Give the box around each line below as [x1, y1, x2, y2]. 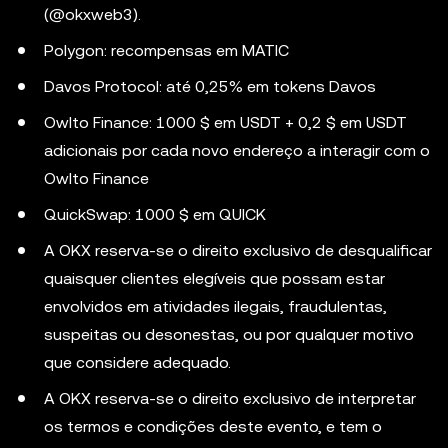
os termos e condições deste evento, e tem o [44, 417, 382, 436]
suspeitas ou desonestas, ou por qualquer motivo [44, 325, 414, 344]
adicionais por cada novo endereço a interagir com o [44, 141, 430, 160]
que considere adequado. [44, 353, 231, 372]
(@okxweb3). [44, 5, 141, 24]
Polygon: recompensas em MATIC [44, 41, 289, 60]
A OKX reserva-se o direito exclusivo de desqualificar [44, 241, 432, 260]
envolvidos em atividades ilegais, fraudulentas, [44, 297, 387, 316]
